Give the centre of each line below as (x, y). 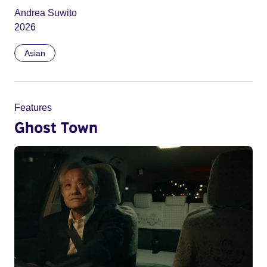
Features (33, 108)
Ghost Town (56, 127)
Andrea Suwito (46, 13)
